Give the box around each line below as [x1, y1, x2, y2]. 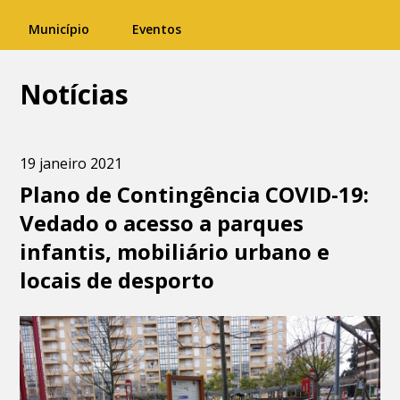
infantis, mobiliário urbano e [20, 237, 330, 266]
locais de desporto [20, 265, 215, 295]
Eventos [132, 21, 181, 37]
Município [29, 21, 89, 37]
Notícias [20, 76, 129, 112]
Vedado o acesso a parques [20, 208, 304, 237]
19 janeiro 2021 [20, 154, 123, 173]
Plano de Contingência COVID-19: [20, 179, 370, 209]
